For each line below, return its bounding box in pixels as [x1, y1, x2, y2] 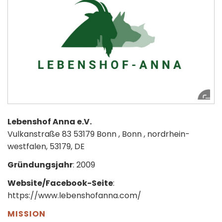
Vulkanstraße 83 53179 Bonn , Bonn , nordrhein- [7, 128, 190, 140]
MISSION [7, 208, 46, 220]
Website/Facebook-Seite [7, 177, 113, 189]
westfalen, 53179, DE [7, 141, 85, 152]
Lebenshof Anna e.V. [7, 116, 92, 127]
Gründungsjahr [7, 159, 73, 170]
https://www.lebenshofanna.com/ [7, 190, 141, 201]
